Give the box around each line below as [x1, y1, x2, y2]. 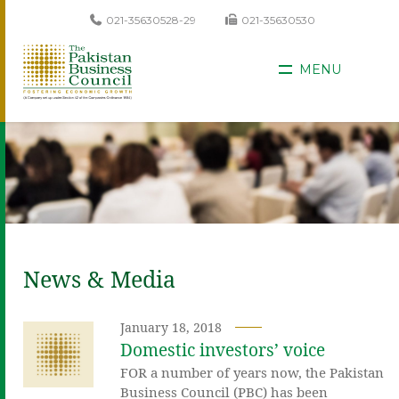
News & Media [23, 263, 175, 294]
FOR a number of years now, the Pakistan [120, 362, 385, 381]
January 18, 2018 [120, 318, 223, 336]
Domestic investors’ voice [120, 338, 326, 362]
